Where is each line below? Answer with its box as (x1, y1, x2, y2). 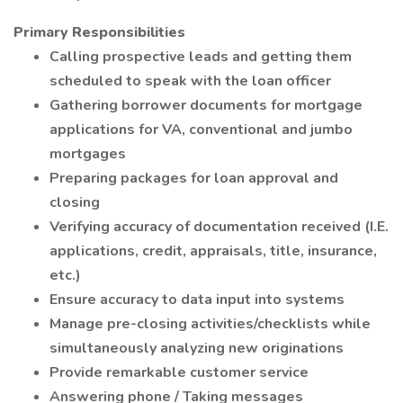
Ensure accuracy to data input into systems (49, 290, 345, 309)
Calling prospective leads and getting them (49, 47, 352, 67)
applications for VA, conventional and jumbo (49, 120, 353, 139)
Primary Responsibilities (13, 22, 185, 42)
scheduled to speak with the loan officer (49, 71, 331, 91)
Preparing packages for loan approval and (49, 168, 338, 188)
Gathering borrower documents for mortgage (49, 95, 363, 115)
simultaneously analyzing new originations (49, 338, 344, 358)
